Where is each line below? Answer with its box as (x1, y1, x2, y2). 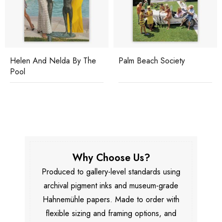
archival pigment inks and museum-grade (44, 179, 178, 191)
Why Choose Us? (72, 150, 150, 165)
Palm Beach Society (118, 55, 185, 66)
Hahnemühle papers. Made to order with (43, 193, 179, 205)
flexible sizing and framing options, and (46, 207, 176, 219)
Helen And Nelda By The (10, 55, 96, 66)
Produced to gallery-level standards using (42, 166, 180, 177)
